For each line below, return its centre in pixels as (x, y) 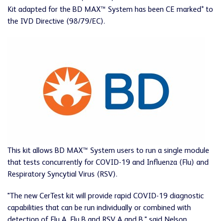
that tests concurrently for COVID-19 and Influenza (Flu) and (108, 163)
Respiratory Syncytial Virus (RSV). (62, 175)
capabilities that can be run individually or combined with (99, 208)
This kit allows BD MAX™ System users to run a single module (108, 151)
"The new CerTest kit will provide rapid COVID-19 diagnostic (106, 196)
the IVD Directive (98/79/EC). (56, 22)
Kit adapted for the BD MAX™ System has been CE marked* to (110, 10)
